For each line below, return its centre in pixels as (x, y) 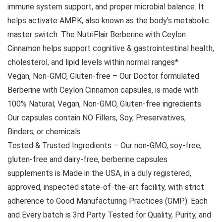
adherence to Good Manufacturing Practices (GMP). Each (108, 201)
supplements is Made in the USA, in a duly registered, (99, 173)
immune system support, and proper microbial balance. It (106, 7)
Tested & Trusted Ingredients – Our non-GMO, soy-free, (105, 146)
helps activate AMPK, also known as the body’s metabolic (108, 21)
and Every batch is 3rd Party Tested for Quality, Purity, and (109, 215)
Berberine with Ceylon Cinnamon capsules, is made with (103, 90)
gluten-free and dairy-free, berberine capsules (87, 160)
